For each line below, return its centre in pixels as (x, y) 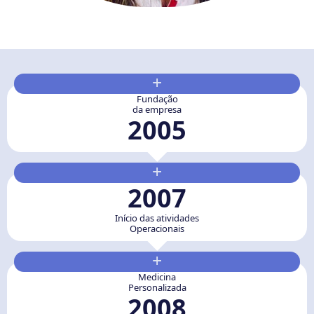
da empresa (157, 109)
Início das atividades (157, 218)
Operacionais (157, 228)
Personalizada (157, 287)
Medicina (157, 277)
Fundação (157, 98)
